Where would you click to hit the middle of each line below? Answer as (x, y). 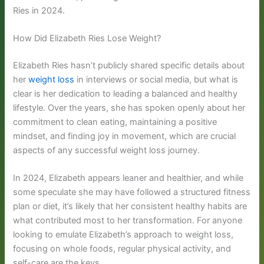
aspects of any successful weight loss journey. (107, 150)
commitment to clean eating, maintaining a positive (115, 122)
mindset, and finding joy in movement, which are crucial (125, 136)
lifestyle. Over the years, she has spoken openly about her (129, 108)
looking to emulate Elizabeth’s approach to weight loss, (123, 235)
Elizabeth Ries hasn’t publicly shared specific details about (129, 65)
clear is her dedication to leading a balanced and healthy (126, 93)
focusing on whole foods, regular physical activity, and (122, 249)
